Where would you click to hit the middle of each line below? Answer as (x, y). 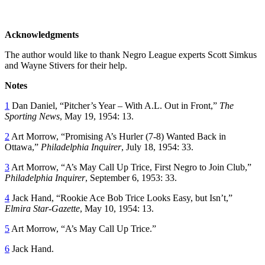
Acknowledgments (42, 34)
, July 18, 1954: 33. (157, 147)
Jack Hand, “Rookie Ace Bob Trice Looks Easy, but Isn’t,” (121, 198)
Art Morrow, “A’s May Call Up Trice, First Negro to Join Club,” (130, 167)
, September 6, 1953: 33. (131, 177)
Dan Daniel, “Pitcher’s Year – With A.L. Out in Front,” (114, 105)
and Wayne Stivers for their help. (66, 65)
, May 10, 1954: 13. (117, 208)
